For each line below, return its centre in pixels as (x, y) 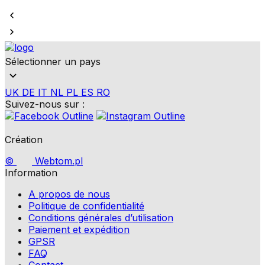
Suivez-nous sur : (45, 104)
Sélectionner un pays (53, 62)
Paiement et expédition (79, 230)
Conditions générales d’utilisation (101, 218)
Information (31, 173)
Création (24, 140)
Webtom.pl (57, 161)
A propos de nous (69, 194)
